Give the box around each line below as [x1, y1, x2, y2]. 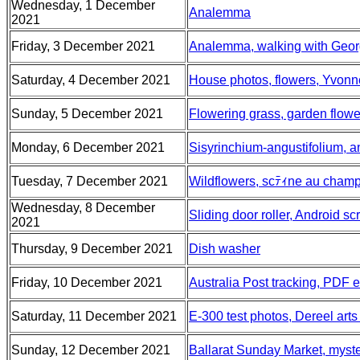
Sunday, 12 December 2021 [11, 343, 170, 357]
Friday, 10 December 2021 [11, 276, 162, 289]
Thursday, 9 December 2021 [11, 242, 173, 256]
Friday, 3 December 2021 [11, 39, 155, 53]
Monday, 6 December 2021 [11, 141, 165, 154]
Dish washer [189, 242, 260, 256]
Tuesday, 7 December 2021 [11, 174, 168, 188]
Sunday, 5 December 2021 [11, 107, 163, 121]
